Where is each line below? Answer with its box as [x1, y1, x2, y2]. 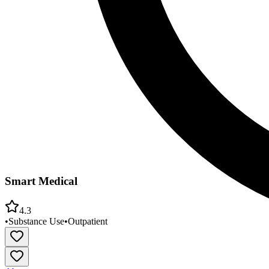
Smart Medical [5, 175, 77, 188]
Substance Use [8, 216, 64, 226]
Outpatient [68, 216, 107, 226]
